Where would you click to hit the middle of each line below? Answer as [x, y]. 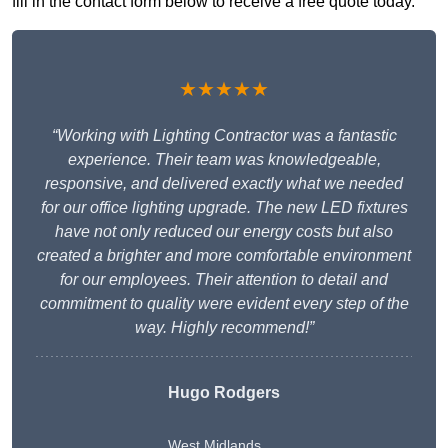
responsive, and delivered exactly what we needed [224, 184]
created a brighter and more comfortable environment [224, 256]
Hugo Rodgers [224, 393]
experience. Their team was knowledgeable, [224, 160]
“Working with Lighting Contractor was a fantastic [224, 136]
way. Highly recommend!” [224, 328]
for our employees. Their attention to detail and [224, 280]
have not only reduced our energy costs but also [224, 232]
